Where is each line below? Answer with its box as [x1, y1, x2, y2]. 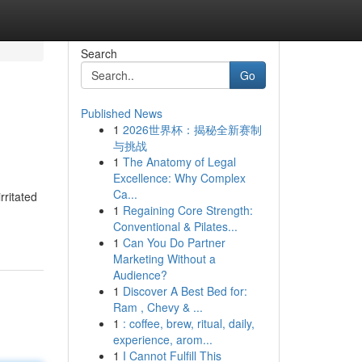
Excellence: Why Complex [112, 170, 246, 186]
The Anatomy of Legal [122, 154, 236, 170]
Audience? [112, 267, 167, 283]
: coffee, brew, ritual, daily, [122, 315, 255, 331]
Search [80, 45, 117, 61]
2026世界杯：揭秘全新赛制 [122, 121, 262, 137]
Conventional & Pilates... [112, 218, 238, 234]
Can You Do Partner [122, 234, 225, 250]
